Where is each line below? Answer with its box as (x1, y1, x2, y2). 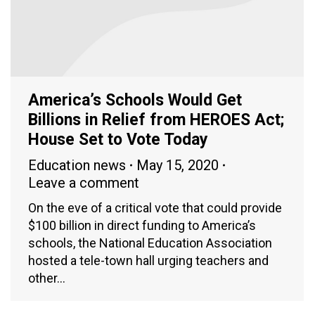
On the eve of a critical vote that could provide (28, 200, 282, 215)
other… (28, 270, 65, 285)
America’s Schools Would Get (28, 90, 242, 110)
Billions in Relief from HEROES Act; (28, 110, 284, 129)
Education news (28, 156, 126, 174)
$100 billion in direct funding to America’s (28, 217, 256, 233)
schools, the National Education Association (28, 235, 272, 250)
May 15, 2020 (136, 156, 219, 174)
